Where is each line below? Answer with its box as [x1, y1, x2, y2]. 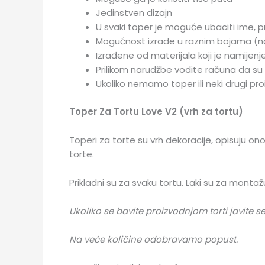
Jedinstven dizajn [96, 7, 172, 20]
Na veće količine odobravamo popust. [69, 232, 238, 245]
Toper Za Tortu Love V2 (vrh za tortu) [69, 105, 243, 118]
